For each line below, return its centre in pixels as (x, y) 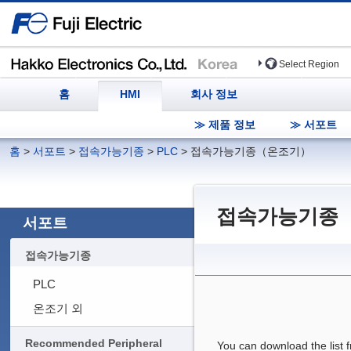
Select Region (309, 64)
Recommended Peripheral (94, 343)
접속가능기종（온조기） (251, 151)
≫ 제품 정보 (225, 125)
